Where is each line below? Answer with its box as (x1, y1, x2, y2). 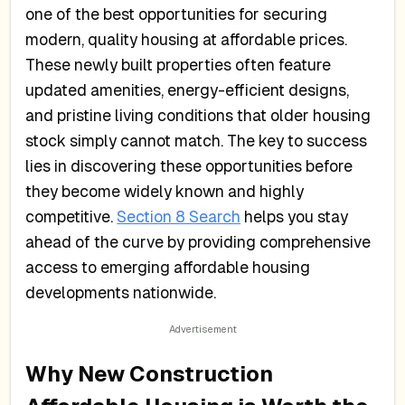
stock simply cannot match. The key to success (25, 132, 368, 151)
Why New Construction (25, 361, 274, 386)
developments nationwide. (25, 284, 217, 303)
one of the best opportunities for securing (25, 5, 328, 24)
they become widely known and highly (25, 183, 305, 202)
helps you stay (240, 208, 349, 227)
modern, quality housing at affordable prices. (25, 31, 348, 50)
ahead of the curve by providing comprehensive (25, 233, 372, 252)
